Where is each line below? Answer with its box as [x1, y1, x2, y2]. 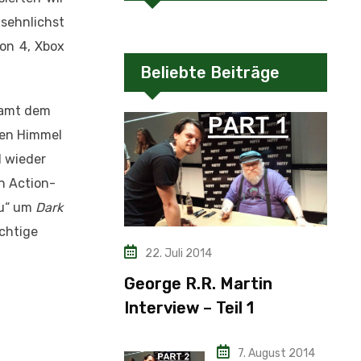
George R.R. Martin [124, 273, 272, 293]
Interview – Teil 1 [124, 297, 254, 317]
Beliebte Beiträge [140, 63, 280, 83]
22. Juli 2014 [145, 246, 212, 260]
